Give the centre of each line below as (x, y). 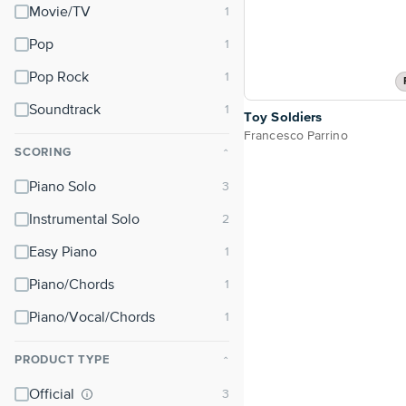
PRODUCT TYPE (63, 360)
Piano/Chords (72, 285)
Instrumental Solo (84, 220)
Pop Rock (59, 78)
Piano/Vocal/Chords (92, 318)
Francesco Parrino (296, 136)
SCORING (43, 153)
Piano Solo (63, 188)
